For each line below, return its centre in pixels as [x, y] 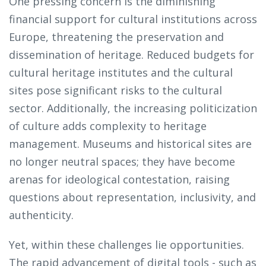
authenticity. [41, 215]
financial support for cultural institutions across [133, 19]
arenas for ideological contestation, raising [119, 180]
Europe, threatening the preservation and [116, 37]
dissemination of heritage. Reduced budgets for [132, 55]
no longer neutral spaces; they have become [122, 162]
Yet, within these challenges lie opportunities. [126, 245]
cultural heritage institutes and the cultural [121, 73]
